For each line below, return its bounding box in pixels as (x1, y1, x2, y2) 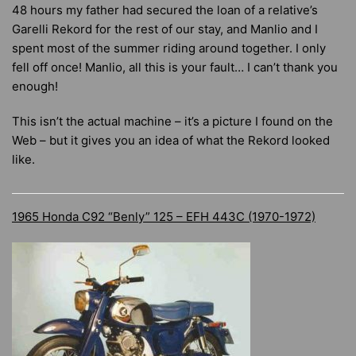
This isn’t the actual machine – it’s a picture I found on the (12, 114, 333, 129)
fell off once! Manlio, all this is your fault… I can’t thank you (12, 60, 338, 75)
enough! (12, 79, 58, 94)
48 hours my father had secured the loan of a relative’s (12, 2, 318, 17)
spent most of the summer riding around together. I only (12, 41, 326, 56)
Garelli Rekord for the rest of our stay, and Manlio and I (12, 21, 318, 37)
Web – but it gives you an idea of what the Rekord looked (12, 133, 330, 148)
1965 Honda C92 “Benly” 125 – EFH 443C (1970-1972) (12, 209, 315, 224)
